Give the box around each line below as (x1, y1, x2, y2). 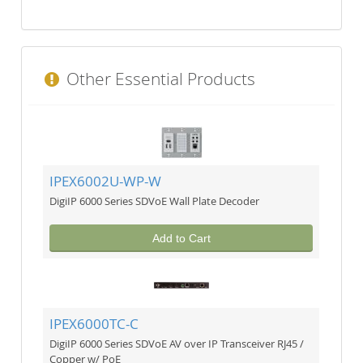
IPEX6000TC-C (49, 314, 139, 334)
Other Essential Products (62, 67, 256, 91)
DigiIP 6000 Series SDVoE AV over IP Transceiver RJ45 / (49, 336, 305, 352)
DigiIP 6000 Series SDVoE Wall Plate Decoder (49, 194, 260, 209)
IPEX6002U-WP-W (49, 172, 162, 191)
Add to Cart (152, 231, 211, 245)
